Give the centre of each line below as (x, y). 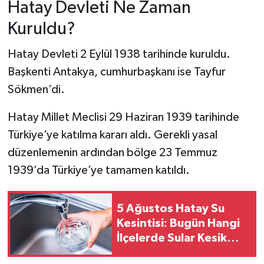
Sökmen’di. (36, 89)
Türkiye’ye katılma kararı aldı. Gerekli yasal (112, 135)
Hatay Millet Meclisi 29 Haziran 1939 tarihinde (123, 117)
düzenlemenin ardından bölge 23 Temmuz (112, 152)
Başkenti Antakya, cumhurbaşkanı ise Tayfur (116, 72)
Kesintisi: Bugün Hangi (178, 224)
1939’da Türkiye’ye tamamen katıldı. (98, 170)
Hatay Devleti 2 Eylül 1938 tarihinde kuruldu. (119, 54)
